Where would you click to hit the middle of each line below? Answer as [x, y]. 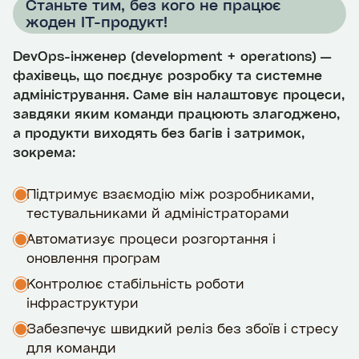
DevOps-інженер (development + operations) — [172, 55]
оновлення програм [93, 257]
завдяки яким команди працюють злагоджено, [176, 113]
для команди [71, 347]
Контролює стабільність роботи [135, 283]
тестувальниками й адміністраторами [158, 212]
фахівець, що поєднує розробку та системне [167, 75]
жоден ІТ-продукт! [97, 21]
